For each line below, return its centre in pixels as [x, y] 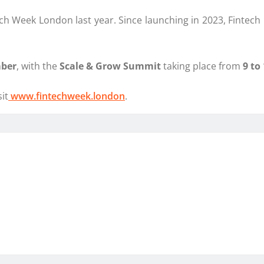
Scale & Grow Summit [111, 66]
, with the [38, 66]
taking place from [203, 66]
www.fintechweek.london [68, 96]
